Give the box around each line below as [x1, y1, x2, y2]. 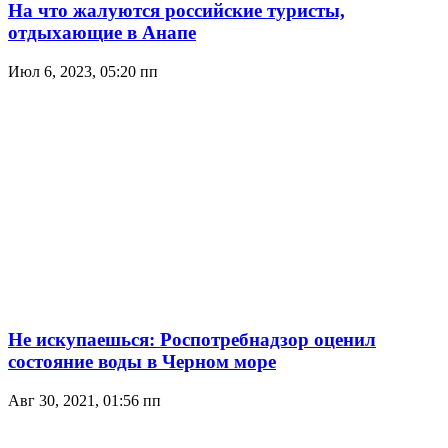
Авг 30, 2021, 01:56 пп [8, 391, 161, 409]
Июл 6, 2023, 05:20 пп [8, 63, 158, 81]
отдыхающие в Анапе [8, 22, 196, 44]
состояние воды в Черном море [8, 350, 276, 372]
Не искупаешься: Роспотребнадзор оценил [8, 328, 376, 350]
